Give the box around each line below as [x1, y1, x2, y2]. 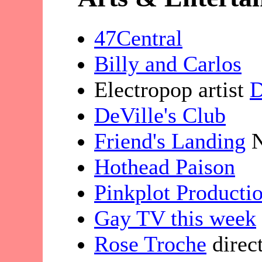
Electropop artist [94, 77, 250, 102]
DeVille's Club [94, 103, 226, 128]
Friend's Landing [94, 129, 246, 154]
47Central [94, 26, 182, 51]
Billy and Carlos [94, 51, 242, 77]
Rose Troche [94, 232, 206, 257]
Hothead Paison [94, 154, 235, 180]
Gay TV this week [94, 206, 256, 231]
